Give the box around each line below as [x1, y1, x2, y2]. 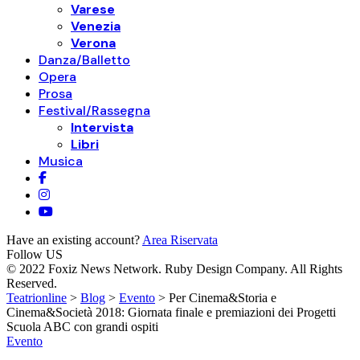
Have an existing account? [6, 233, 142, 247]
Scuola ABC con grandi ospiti [6, 320, 158, 333]
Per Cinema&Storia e [169, 291, 276, 305]
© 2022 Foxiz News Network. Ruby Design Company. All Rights [6, 262, 342, 276]
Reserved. [6, 276, 57, 290]
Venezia [71, 18, 121, 35]
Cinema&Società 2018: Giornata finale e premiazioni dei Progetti [6, 305, 336, 319]
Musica [39, 153, 83, 170]
